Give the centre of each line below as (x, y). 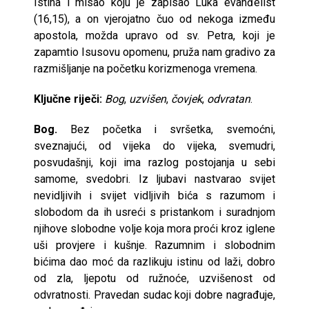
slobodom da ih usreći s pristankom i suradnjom (154, 212)
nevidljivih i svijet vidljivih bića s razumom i (154, 195)
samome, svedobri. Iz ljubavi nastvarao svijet (154, 179)
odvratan (229, 99)
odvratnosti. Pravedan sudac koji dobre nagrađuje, (154, 295)
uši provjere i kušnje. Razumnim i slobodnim (154, 245)
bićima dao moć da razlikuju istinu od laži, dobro (154, 261)
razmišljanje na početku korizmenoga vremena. (146, 68)
